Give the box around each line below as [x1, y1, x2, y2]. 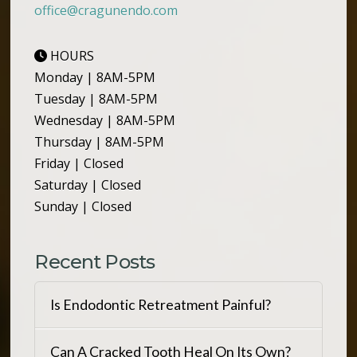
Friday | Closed [34, 155, 124, 173]
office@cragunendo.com [34, 2, 178, 20]
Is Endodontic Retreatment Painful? [49, 296, 271, 314]
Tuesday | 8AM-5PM [34, 90, 159, 108]
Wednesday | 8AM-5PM [34, 112, 176, 130]
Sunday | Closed [34, 198, 132, 216]
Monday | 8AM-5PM [34, 69, 156, 87]
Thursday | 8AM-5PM [34, 133, 165, 151]
